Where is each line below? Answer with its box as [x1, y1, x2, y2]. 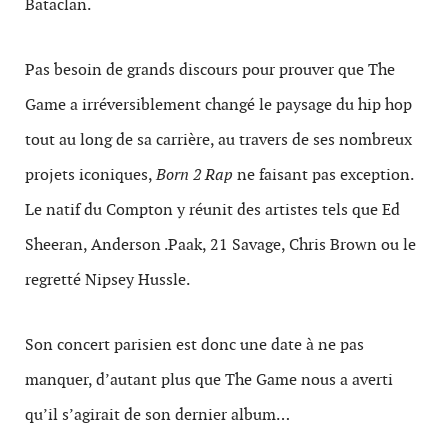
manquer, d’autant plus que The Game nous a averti [25, 369, 393, 390]
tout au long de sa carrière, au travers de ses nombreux [25, 129, 412, 150]
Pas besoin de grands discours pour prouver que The [25, 59, 395, 80]
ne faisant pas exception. [233, 164, 413, 185]
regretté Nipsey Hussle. [25, 269, 190, 290]
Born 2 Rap [156, 164, 233, 185]
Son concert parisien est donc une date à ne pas [25, 334, 364, 355]
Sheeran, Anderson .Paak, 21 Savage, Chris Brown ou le [25, 234, 416, 255]
